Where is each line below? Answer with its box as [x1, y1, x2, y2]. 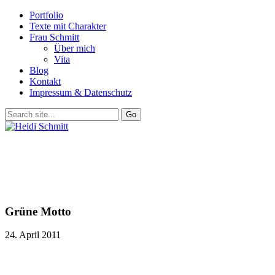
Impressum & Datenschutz [29, 87, 132, 98]
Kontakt [29, 76, 61, 87]
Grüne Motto [5, 204, 71, 218]
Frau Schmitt [29, 32, 79, 42]
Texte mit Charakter [29, 21, 106, 31]
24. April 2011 [5, 230, 61, 241]
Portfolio [29, 10, 63, 20]
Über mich [54, 43, 95, 53]
